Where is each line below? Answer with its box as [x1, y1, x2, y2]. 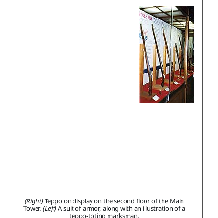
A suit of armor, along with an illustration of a [56, 203, 185, 213]
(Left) [43, 203, 57, 213]
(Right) [24, 196, 43, 205]
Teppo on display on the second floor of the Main [43, 196, 184, 205]
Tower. [23, 203, 43, 213]
